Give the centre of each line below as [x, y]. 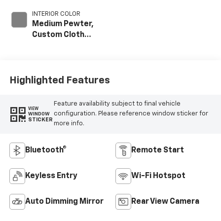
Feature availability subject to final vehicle [117, 104]
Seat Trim [50, 46]
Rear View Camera [165, 202]
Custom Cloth [58, 35]
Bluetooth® [46, 151]
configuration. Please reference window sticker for [131, 114]
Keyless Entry [51, 176]
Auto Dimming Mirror [64, 202]
